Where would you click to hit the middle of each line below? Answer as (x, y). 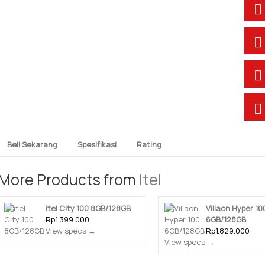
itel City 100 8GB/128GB (88, 208)
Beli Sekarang (32, 144)
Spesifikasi (97, 144)
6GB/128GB (226, 219)
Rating (149, 144)
